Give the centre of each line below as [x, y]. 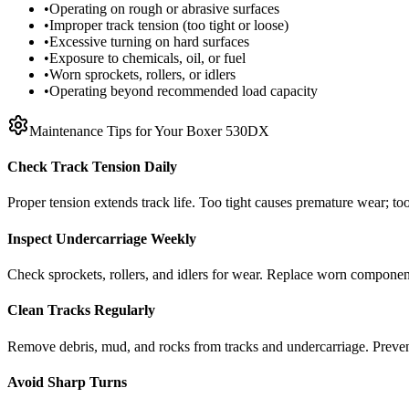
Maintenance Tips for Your [108, 131]
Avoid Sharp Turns [67, 382]
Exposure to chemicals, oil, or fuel [147, 58]
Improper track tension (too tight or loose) [169, 25]
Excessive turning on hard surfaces [149, 41]
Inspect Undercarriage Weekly [102, 238]
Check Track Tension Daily [92, 167]
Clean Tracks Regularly [81, 310]
